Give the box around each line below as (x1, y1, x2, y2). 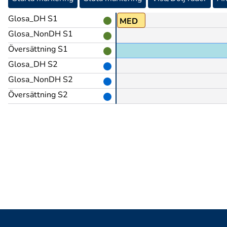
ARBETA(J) (20, 16, 63, 27)
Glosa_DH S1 (8, 13, 58, 24)
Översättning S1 (8, 44, 68, 55)
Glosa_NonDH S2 (8, 74, 73, 85)
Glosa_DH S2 (8, 59, 58, 70)
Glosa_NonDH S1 (8, 28, 73, 40)
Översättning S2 (8, 89, 68, 100)
